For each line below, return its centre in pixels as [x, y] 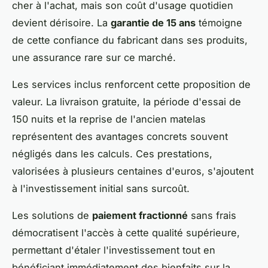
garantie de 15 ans [153, 22]
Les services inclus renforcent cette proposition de [131, 84]
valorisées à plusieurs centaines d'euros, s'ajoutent [133, 171]
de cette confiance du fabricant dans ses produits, [130, 40]
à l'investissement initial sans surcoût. [101, 188]
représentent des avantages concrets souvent [120, 136]
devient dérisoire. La [61, 22]
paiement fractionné [140, 215]
